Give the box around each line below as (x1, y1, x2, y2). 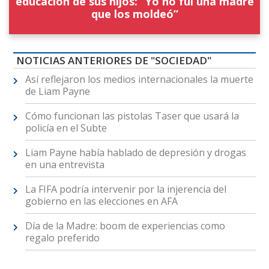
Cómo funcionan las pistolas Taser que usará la (25, 109, 239, 123)
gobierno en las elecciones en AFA (25, 195, 178, 208)
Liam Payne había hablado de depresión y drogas (25, 146, 246, 160)
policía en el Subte (25, 121, 107, 135)
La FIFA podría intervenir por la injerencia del (25, 183, 226, 196)
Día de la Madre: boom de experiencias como (25, 219, 225, 233)
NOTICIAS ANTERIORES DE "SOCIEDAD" (16, 53, 211, 68)
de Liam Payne (25, 85, 90, 98)
